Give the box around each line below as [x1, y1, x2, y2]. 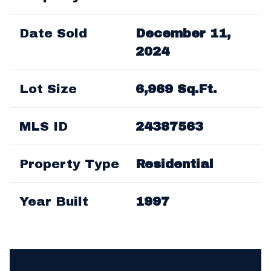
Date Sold [19, 26, 87, 40]
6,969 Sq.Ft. [135, 82, 217, 96]
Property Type [19, 157, 119, 171]
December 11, [135, 26, 230, 40]
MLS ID [19, 119, 68, 133]
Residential [135, 157, 214, 171]
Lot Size [19, 82, 77, 96]
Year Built [19, 194, 88, 208]
